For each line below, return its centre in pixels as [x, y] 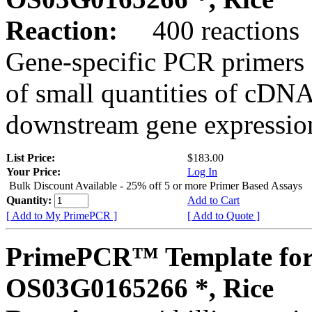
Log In [202, 171]
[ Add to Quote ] [224, 215]
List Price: [32, 157]
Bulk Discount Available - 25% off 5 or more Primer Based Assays [156, 185]
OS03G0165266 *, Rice [140, 288]
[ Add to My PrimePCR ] [62, 215]
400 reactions [212, 30]
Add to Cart [213, 200]
